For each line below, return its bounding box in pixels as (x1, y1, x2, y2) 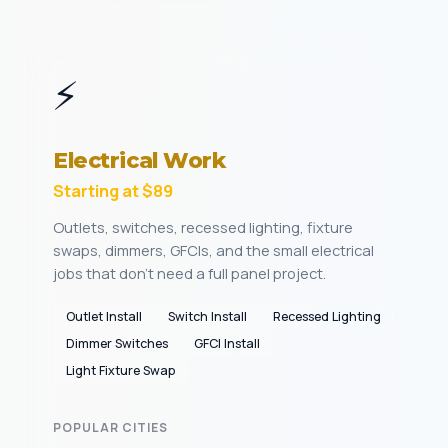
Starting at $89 (53, 179, 173, 202)
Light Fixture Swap (66, 362, 175, 379)
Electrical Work (53, 147, 226, 173)
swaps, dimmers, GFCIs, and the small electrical (53, 240, 374, 260)
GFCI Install (194, 335, 260, 352)
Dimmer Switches (66, 335, 168, 352)
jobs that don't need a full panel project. (53, 263, 326, 283)
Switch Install (168, 308, 247, 325)
